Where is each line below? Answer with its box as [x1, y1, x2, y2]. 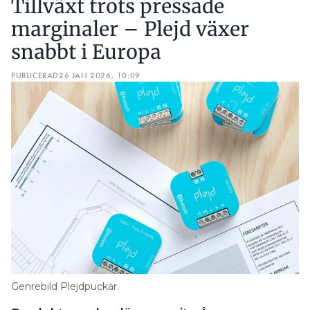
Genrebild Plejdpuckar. [11, 280, 119, 293]
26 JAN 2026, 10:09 [59, 70, 140, 82]
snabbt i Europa [11, 39, 161, 65]
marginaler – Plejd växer [11, 17, 249, 42]
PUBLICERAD [11, 70, 59, 82]
